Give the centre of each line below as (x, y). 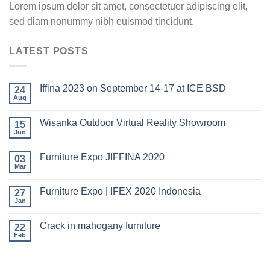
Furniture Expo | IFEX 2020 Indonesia (120, 192)
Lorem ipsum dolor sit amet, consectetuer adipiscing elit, (128, 7)
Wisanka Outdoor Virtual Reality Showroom (133, 123)
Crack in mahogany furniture (100, 226)
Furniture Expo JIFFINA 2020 (102, 157)
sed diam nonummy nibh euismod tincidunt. (102, 22)
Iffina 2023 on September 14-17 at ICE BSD (133, 89)
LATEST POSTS (49, 51)
